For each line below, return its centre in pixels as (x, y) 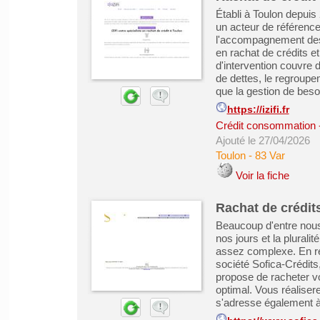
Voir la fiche (262, 175)
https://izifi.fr (258, 110)
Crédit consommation (265, 125)
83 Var (270, 155)
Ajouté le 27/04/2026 (262, 140)
